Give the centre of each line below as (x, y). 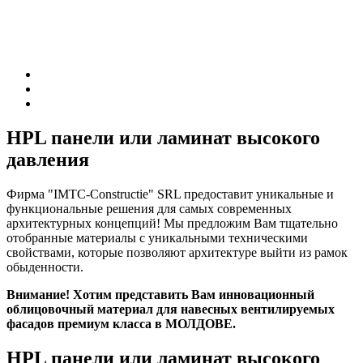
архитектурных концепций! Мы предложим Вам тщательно (172, 223)
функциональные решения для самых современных (149, 208)
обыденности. (45, 267)
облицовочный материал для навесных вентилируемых (171, 309)
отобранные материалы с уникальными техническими (157, 237)
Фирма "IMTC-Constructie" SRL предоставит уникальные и (170, 194)
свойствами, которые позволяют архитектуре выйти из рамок (177, 252)
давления (48, 159)
